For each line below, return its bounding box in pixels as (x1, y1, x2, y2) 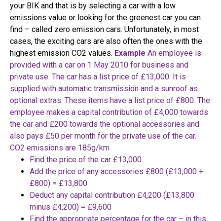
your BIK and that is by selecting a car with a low (10, 1, 176, 11)
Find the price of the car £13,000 (30, 155, 142, 165)
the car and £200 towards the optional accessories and (10, 119, 199, 129)
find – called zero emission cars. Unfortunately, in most (10, 25, 199, 35)
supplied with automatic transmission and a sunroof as (10, 84, 198, 94)
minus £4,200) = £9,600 (30, 202, 111, 212)
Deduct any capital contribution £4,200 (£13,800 (30, 190, 194, 200)
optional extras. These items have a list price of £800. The (10, 96, 210, 106)
